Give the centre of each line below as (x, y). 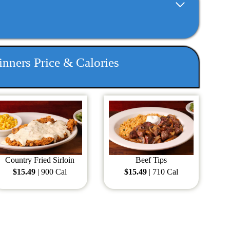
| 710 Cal (162, 172)
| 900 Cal (51, 172)
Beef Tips (151, 160)
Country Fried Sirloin (40, 160)
